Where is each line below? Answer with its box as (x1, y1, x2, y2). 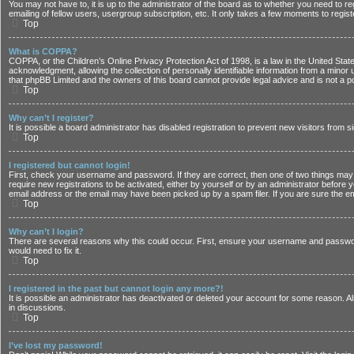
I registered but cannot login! (9, 160, 130, 171)
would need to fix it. (9, 246, 81, 256)
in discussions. (9, 303, 66, 313)
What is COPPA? (9, 47, 77, 57)
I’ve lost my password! (9, 341, 103, 351)
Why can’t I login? (9, 227, 84, 237)
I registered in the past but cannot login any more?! (9, 284, 224, 294)
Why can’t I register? (9, 113, 94, 123)
